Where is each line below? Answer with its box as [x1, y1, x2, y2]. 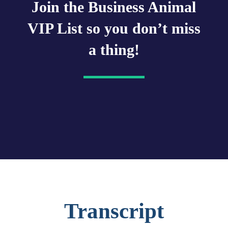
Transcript [64, 199, 164, 223]
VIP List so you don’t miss [27, 20, 201, 37]
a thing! [88, 41, 139, 59]
